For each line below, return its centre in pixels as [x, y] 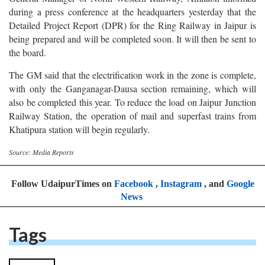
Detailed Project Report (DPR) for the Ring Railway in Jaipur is [132, 31]
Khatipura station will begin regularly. [79, 136]
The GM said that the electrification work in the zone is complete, [132, 82]
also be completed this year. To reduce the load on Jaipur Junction [132, 109]
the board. [28, 59]
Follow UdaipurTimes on [62, 201]
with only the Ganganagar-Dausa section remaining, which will [132, 95]
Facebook [133, 201]
